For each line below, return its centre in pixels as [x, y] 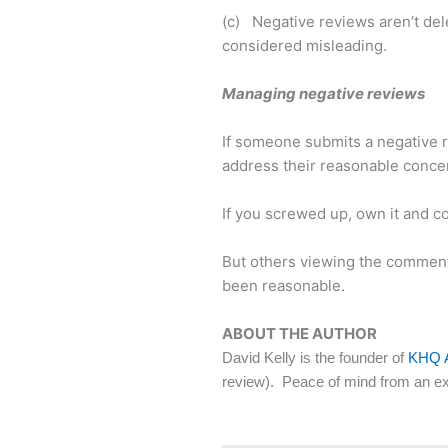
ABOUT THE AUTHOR [299, 333]
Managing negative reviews [323, 93]
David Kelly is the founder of [315, 357]
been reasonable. [283, 285]
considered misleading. [304, 45]
